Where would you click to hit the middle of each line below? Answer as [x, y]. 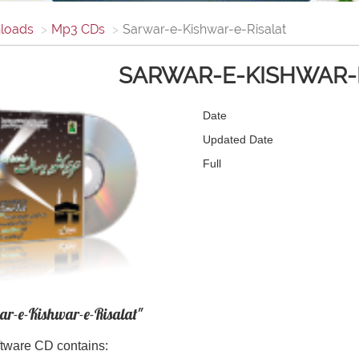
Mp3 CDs [78, 29]
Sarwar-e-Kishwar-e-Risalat [204, 29]
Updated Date [238, 140]
